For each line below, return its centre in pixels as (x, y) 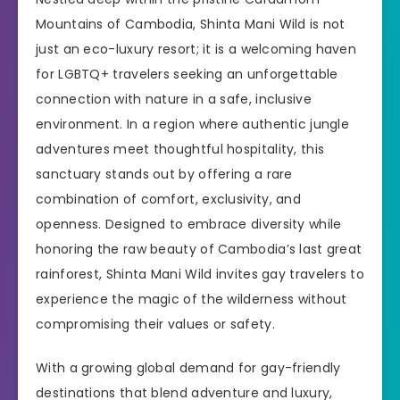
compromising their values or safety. (155, 324)
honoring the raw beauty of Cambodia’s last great (199, 249)
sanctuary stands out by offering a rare (164, 174)
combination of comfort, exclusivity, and (168, 199)
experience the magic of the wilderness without (192, 299)
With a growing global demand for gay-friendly (188, 367)
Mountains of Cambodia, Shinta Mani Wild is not (191, 24)
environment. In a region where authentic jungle (193, 124)
